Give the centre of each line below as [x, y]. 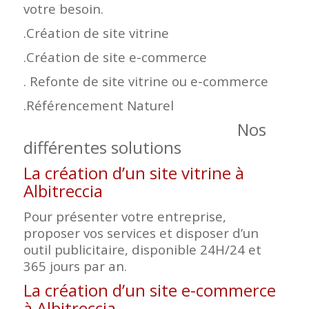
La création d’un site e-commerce [149, 290]
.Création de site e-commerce [115, 57]
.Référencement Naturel [98, 105]
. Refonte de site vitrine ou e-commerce [146, 81]
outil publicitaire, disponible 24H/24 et [142, 250]
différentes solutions [102, 147]
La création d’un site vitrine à [133, 172]
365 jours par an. [75, 266]
